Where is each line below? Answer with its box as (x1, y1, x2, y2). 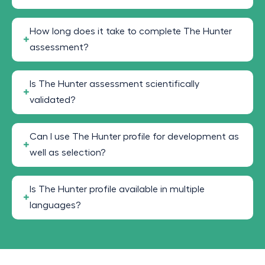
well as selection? (30, 148, 105, 158)
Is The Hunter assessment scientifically (30, 79, 199, 89)
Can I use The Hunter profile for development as (30, 132, 239, 142)
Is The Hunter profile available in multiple (30, 185, 205, 195)
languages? (30, 201, 80, 211)
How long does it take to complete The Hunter (30, 27, 232, 37)
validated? (30, 95, 75, 105)
